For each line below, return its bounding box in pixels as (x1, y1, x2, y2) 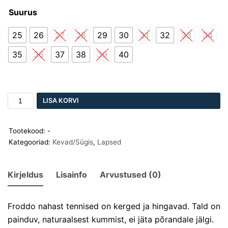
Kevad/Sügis (52, 137, 93, 146)
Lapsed (97, 137, 121, 146)
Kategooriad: (9, 137, 52, 146)
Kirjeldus (8, 169, 43, 180)
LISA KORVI (42, 97, 79, 105)
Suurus (9, 7, 37, 17)
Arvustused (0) (100, 169, 161, 180)
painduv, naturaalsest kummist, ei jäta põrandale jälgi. (8, 214, 214, 224)
